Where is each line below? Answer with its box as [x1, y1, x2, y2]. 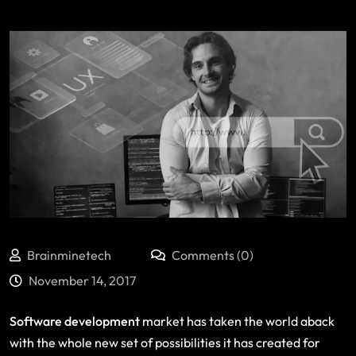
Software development [10, 312, 140, 329]
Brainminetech [27, 246, 111, 263]
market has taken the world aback [140, 312, 335, 329]
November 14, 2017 [29, 272, 136, 288]
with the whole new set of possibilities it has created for [10, 334, 320, 350]
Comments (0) [169, 246, 253, 263]
